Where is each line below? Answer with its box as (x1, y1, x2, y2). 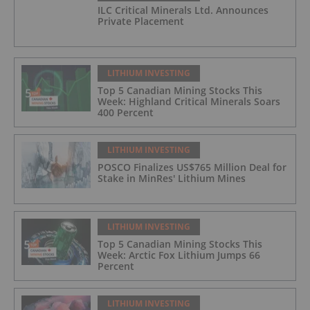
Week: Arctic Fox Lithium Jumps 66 (98, 248, 260, 262)
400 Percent (98, 106, 154, 120)
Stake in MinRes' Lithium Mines (98, 172, 246, 185)
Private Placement (98, 15, 184, 28)
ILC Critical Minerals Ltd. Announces (98, 3, 268, 17)
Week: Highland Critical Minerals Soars (98, 95, 280, 109)
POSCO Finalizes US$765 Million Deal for (98, 161, 286, 174)
